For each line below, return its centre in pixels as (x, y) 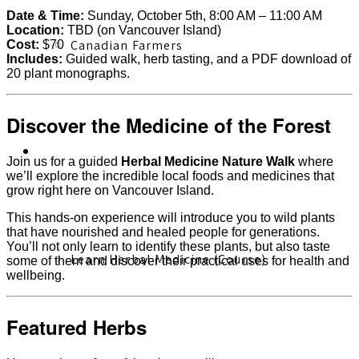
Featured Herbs (77, 327)
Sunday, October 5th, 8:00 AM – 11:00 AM (203, 16)
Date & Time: (45, 16)
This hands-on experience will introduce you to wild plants (171, 218)
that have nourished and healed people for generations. (163, 232)
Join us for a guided (64, 162)
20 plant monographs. (68, 74)
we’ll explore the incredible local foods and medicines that (170, 176)
